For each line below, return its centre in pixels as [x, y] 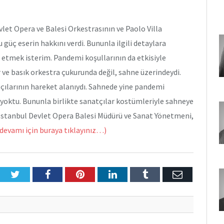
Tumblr [162, 174]
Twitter [34, 174]
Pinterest [102, 174]
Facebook [69, 174]
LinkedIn [135, 174]
